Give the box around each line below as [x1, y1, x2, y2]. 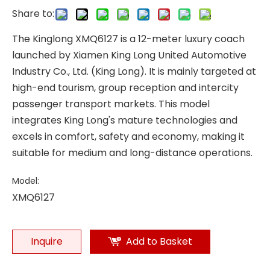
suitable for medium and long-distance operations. [12, 145, 253, 160]
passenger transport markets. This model [12, 96, 210, 111]
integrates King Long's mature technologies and [12, 113, 237, 127]
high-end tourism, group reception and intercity [12, 80, 239, 95]
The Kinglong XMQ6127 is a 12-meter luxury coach [12, 31, 245, 46]
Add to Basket [126, 234, 192, 248]
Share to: [12, 6, 54, 20]
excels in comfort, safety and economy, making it [12, 129, 245, 143]
